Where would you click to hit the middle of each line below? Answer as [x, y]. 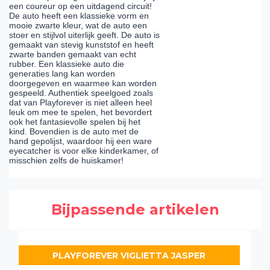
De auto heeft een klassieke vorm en [79, 16]
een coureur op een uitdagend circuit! [80, 6]
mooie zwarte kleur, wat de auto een [78, 26]
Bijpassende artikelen [135, 209]
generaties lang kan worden [62, 74]
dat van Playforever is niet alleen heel [80, 103]
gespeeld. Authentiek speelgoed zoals [81, 93]
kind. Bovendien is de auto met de [74, 132]
